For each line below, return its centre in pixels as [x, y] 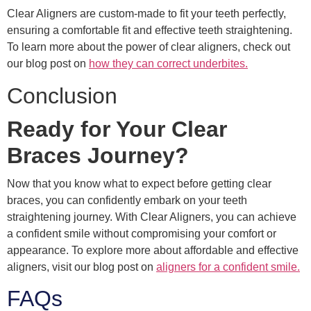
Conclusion [62, 95]
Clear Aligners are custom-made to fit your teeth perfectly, [146, 14]
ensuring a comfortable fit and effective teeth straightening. [150, 31]
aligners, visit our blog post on [82, 267]
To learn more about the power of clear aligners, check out [149, 47]
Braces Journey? [98, 155]
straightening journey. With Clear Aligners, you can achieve [152, 217]
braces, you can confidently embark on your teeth [127, 200]
